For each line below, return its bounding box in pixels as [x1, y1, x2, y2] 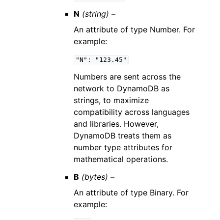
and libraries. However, [74, 119, 159, 129]
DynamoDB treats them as [74, 131, 172, 140]
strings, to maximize [74, 95, 149, 105]
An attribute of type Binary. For [74, 188, 189, 197]
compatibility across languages [74, 107, 190, 117]
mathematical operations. [74, 154, 168, 164]
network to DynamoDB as [74, 83, 170, 93]
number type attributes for [74, 142, 173, 152]
